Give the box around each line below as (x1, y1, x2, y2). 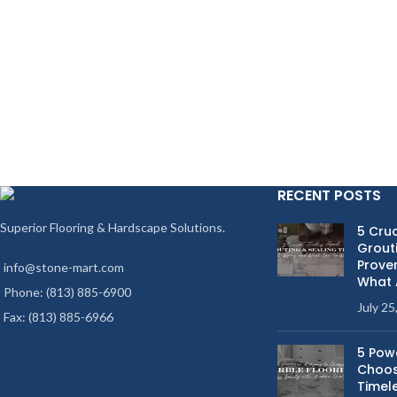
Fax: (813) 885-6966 (4, 309, 113, 325)
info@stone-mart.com (4, 260, 124, 276)
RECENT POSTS (276, 185, 381, 206)
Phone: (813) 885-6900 (4, 284, 131, 300)
